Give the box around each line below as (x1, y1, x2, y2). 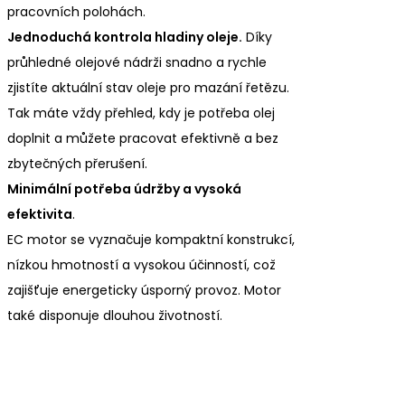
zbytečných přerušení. (7, 155, 147, 174)
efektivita (7, 205, 72, 224)
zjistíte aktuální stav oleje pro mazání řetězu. (7, 79, 289, 98)
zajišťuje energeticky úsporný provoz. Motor (7, 281, 281, 300)
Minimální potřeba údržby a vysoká (7, 180, 241, 199)
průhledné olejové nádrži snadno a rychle (7, 53, 267, 72)
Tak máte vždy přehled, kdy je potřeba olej (7, 104, 275, 123)
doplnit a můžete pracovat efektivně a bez (7, 129, 278, 148)
